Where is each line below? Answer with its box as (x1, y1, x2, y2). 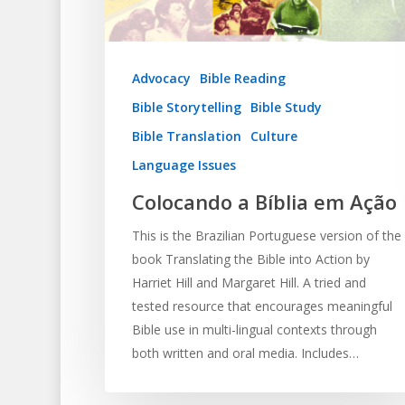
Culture (250, 127, 297, 145)
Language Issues (131, 155, 236, 174)
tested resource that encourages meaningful (131, 297, 392, 315)
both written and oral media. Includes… (131, 344, 359, 362)
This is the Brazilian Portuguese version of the (131, 226, 401, 244)
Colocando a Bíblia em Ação (131, 187, 397, 215)
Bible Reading (199, 69, 286, 87)
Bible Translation (131, 127, 241, 145)
